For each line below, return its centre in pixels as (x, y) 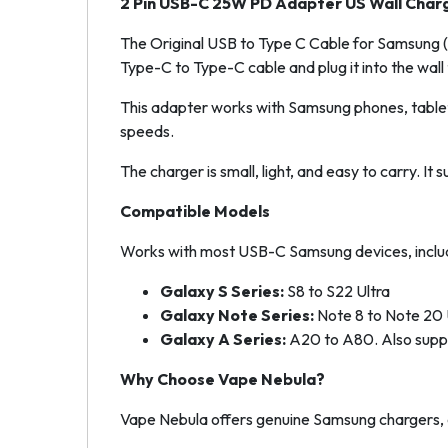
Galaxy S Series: (222, 290)
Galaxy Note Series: (237, 314)
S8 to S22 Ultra (337, 290)
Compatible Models (195, 210)
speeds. (147, 130)
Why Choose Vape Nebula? (222, 378)
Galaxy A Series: (223, 338)
